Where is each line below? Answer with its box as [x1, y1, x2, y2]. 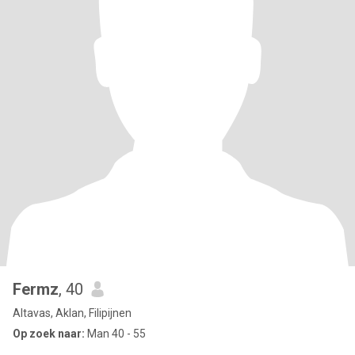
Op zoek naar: [13, 327, 85, 340]
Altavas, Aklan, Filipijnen [13, 307, 132, 319]
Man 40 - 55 [85, 327, 146, 340]
